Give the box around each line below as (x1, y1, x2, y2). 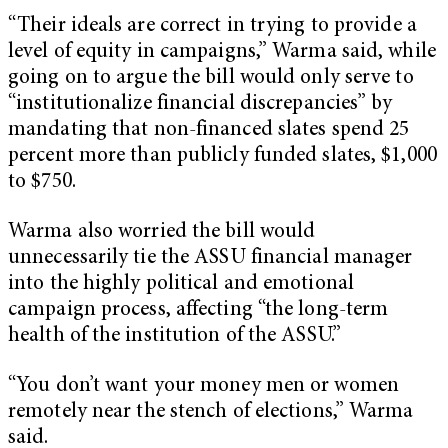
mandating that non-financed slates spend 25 (8, 120, 410, 142)
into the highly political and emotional (8, 274, 354, 296)
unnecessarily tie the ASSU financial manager (8, 248, 413, 270)
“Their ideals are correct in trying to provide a (8, 16, 417, 38)
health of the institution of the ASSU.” (8, 326, 341, 348)
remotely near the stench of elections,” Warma (8, 401, 414, 423)
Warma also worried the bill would (8, 222, 316, 244)
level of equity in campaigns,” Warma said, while (8, 42, 436, 64)
